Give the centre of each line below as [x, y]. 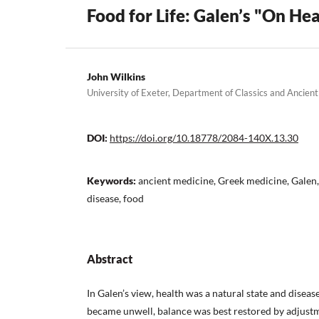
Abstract [110, 259]
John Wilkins [116, 76]
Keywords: [113, 181]
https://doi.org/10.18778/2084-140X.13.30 [204, 138]
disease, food [115, 199]
